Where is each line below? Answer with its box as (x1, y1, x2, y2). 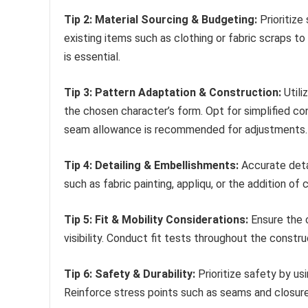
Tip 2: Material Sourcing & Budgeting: (64, 12, 257, 26)
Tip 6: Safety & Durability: (64, 267, 195, 280)
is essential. (64, 49, 120, 63)
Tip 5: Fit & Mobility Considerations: (64, 212, 248, 226)
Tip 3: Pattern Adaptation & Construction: (64, 85, 281, 99)
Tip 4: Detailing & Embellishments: (64, 158, 239, 172)
